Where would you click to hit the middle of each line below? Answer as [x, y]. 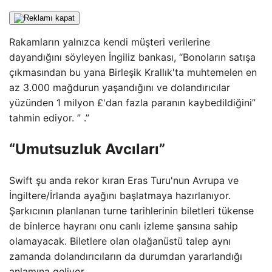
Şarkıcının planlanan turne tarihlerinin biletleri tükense [131, 210]
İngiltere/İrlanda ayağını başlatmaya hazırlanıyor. [120, 195]
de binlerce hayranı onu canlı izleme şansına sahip [124, 226]
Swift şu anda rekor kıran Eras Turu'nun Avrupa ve [124, 180]
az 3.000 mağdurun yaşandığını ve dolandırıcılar [120, 87]
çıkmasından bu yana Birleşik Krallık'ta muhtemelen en [133, 72]
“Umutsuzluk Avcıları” [87, 149]
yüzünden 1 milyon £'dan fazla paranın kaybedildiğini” [132, 103]
